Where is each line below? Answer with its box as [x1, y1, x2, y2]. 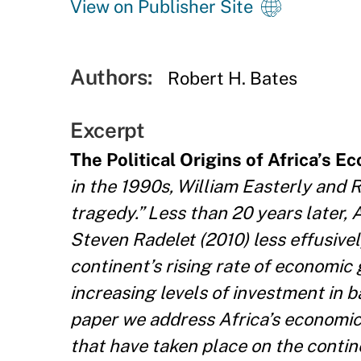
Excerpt [70, 118, 145, 143]
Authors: [70, 64, 152, 89]
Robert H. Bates [168, 68, 298, 89]
